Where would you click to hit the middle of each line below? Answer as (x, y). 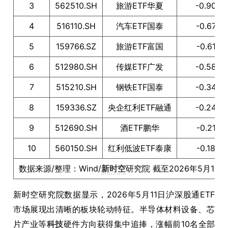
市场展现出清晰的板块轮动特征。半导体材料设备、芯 (114, 209)
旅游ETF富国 (140, 46)
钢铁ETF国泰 (140, 87)
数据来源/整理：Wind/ (60, 168)
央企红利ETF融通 (140, 107)
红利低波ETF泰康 (140, 148)
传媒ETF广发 (140, 67)
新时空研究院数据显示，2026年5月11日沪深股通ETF (114, 194)
